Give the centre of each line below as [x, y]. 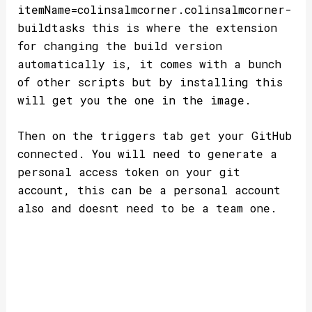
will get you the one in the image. [134, 100]
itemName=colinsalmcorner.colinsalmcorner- [154, 9]
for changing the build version [119, 45]
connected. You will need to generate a [147, 154]
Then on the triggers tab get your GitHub [154, 136]
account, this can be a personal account [149, 190]
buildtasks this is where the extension [147, 27]
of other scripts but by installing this [150, 81]
